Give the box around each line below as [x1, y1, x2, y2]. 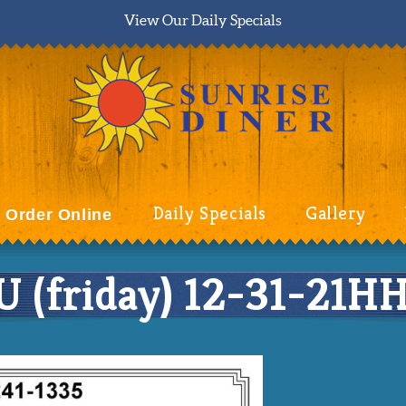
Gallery [304, 201, 366, 225]
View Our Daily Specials [124, 12, 282, 28]
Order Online [5, 206, 112, 224]
